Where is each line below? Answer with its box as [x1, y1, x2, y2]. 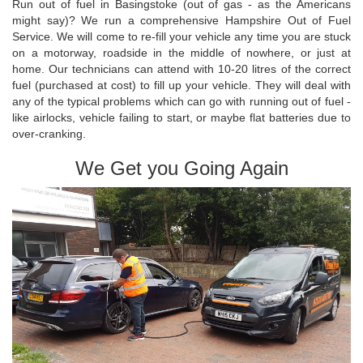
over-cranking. [12, 127, 86, 141]
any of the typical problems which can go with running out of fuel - [12, 95, 351, 109]
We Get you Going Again [75, 157, 288, 180]
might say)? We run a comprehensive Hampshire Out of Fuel [12, 14, 351, 28]
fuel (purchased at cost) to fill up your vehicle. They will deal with [12, 79, 351, 92]
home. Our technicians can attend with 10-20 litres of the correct [12, 62, 351, 76]
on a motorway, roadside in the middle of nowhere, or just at [12, 46, 351, 60]
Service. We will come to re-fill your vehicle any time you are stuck [12, 30, 351, 44]
